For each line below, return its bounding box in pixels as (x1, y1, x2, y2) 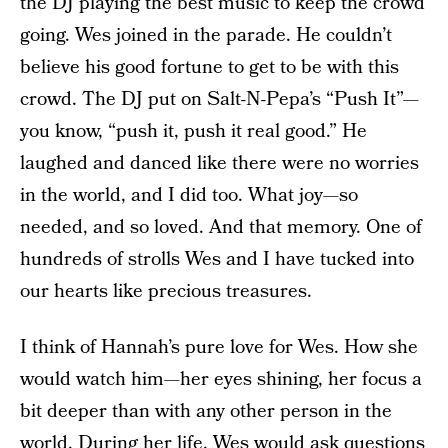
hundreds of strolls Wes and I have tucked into (20, 246, 414, 274)
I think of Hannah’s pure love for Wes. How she (20, 334, 418, 362)
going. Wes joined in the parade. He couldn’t (20, 22, 392, 50)
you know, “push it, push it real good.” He (20, 118, 367, 146)
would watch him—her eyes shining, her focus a (20, 366, 422, 394)
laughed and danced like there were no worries (20, 150, 419, 178)
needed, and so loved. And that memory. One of (20, 214, 422, 242)
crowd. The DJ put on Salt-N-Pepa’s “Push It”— (20, 86, 419, 114)
